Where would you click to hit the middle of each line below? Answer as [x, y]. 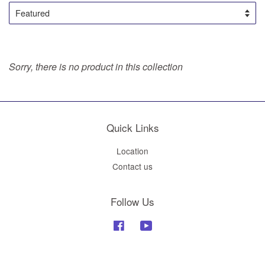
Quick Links [132, 127]
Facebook [143, 224]
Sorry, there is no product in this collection [96, 67]
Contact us [132, 167]
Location [132, 151]
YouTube [169, 224]
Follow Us [132, 201]
